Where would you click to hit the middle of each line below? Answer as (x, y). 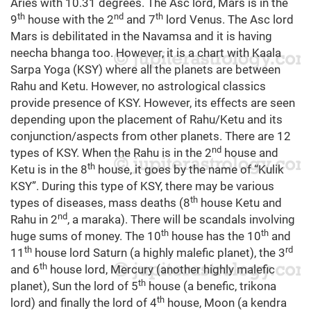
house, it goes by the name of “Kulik (190, 170)
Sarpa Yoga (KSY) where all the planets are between (145, 70)
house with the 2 (69, 20)
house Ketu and (240, 203)
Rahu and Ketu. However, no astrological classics (138, 86)
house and (250, 153)
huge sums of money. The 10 (86, 236)
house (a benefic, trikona (211, 286)
